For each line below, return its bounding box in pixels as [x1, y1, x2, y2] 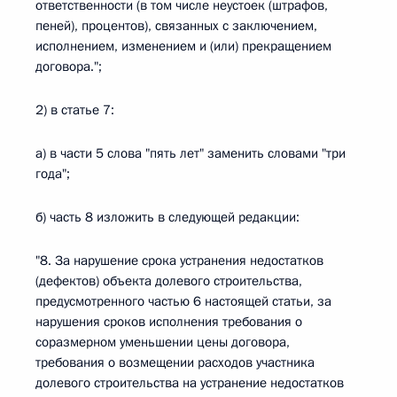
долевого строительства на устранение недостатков [35, 374, 344, 392]
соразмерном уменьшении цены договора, [35, 333, 290, 351]
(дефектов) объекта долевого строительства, [35, 272, 302, 290]
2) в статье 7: [35, 101, 114, 119]
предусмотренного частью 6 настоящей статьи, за [35, 292, 331, 310]
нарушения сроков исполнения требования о [35, 313, 302, 331]
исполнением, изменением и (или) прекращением [35, 37, 331, 55]
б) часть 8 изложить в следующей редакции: [35, 208, 300, 226]
